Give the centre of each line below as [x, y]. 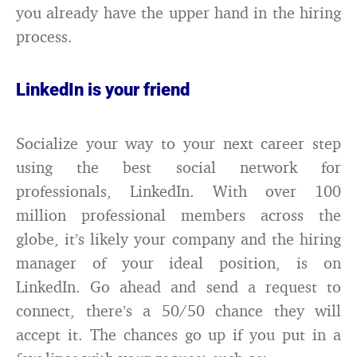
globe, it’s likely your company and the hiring [178, 239]
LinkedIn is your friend [103, 90]
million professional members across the [178, 215]
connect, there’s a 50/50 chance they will [178, 310]
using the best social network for [178, 167]
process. [44, 36]
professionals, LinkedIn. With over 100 [178, 191]
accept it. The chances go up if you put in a [178, 334]
